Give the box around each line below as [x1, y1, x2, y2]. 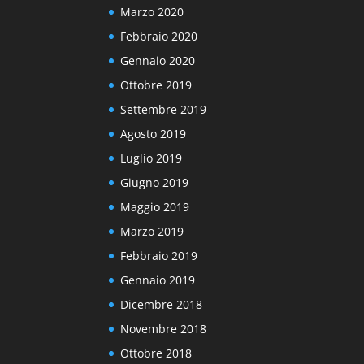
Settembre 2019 [120, 101, 207, 117]
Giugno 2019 [120, 174, 189, 190]
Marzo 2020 [120, 3, 184, 19]
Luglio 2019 [120, 149, 183, 166]
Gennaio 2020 [120, 52, 196, 68]
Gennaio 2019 [120, 271, 196, 288]
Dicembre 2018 [120, 296, 203, 312]
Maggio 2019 [120, 198, 190, 214]
